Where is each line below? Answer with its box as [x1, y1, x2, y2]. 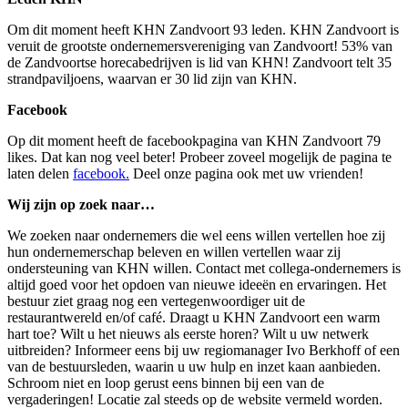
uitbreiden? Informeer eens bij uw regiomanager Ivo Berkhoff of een [7, 342, 400, 359]
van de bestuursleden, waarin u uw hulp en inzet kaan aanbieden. [7, 359, 381, 375]
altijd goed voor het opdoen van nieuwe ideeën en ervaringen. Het [7, 277, 386, 293]
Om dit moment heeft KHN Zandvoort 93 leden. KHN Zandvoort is [7, 22, 399, 38]
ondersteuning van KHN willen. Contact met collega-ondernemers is [7, 260, 401, 277]
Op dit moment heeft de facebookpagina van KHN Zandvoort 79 [7, 133, 381, 149]
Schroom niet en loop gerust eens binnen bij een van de [7, 375, 324, 392]
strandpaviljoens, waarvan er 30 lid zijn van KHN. [7, 71, 297, 87]
